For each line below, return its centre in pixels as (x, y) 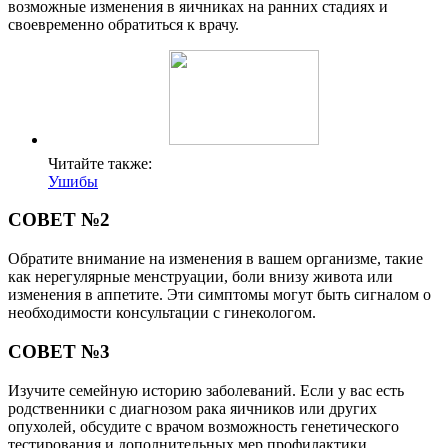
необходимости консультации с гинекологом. (162, 313)
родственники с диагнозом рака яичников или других (192, 408)
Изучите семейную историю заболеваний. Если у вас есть (206, 390)
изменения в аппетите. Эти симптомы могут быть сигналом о (219, 295)
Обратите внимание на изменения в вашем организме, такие (215, 259)
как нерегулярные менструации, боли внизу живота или (200, 277)
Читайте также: (100, 163)
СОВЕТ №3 (59, 351)
